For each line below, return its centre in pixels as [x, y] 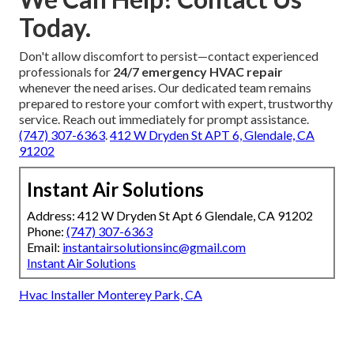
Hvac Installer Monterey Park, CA [111, 294]
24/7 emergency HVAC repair [198, 71]
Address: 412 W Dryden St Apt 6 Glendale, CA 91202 [170, 215]
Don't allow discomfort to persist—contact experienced [169, 55]
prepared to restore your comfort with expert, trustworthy [176, 103]
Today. [55, 27]
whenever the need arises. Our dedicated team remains [165, 87]
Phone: [47, 231]
